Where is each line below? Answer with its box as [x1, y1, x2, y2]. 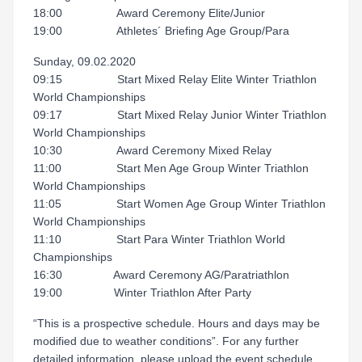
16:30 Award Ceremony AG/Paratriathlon [33, 268, 289, 281]
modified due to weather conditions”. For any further [33, 335, 299, 347]
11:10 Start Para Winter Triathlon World [33, 233, 285, 246]
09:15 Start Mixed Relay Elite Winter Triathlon [33, 73, 317, 86]
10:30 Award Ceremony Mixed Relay [33, 144, 271, 157]
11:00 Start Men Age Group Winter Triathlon [33, 162, 309, 175]
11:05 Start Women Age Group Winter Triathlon [33, 197, 326, 210]
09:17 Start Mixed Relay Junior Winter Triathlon [33, 108, 326, 121]
